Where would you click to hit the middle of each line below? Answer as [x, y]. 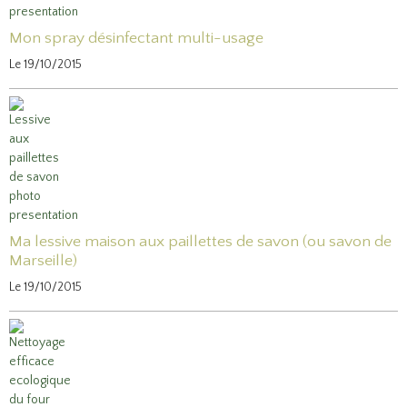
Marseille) [43, 260]
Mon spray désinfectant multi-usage [136, 38]
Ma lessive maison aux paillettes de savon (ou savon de [200, 241]
